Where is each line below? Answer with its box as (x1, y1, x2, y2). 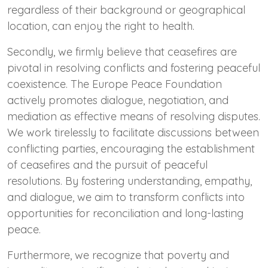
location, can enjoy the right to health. (7, 19, 194, 33)
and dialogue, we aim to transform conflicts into (7, 190, 245, 204)
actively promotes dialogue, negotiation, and (7, 93, 229, 107)
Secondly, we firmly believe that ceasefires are (7, 44, 237, 59)
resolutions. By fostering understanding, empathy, (7, 173, 252, 188)
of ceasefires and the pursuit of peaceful (7, 157, 208, 172)
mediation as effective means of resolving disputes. (7, 109, 260, 123)
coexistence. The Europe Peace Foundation (7, 77, 222, 91)
